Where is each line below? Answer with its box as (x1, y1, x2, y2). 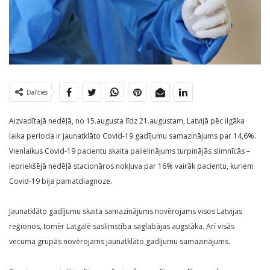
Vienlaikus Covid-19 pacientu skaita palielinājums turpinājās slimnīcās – (9, 145, 250, 156)
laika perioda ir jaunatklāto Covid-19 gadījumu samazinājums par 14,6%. (9, 130, 256, 141)
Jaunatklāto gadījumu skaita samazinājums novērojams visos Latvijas (9, 206, 242, 216)
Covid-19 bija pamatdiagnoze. (9, 175, 112, 186)
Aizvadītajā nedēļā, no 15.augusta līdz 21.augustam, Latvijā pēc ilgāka (9, 115, 245, 126)
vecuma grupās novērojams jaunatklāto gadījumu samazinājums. (9, 236, 230, 246)
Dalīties (27, 87, 48, 96)
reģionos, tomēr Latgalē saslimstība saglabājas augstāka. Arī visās (9, 221, 234, 231)
